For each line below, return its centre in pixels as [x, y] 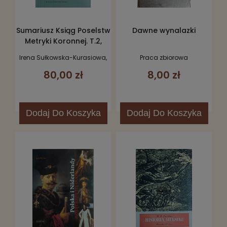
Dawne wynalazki [164, 31]
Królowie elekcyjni [63, 52]
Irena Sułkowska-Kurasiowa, [63, 57]
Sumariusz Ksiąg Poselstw [63, 31]
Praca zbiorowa [164, 57]
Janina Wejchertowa [63, 66]
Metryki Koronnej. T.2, [63, 41]
